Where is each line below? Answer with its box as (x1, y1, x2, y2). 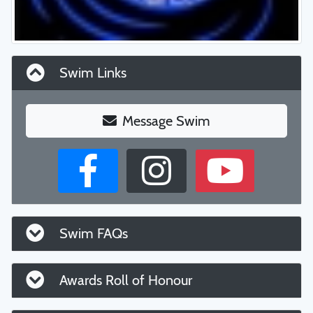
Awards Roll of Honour (56, 272, 192, 289)
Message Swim (122, 112, 210, 129)
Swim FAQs (56, 225, 128, 242)
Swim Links (56, 64, 126, 81)
